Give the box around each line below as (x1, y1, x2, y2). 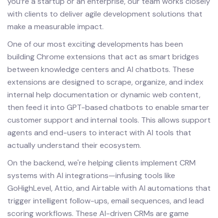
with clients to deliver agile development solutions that (7, 9, 202, 19)
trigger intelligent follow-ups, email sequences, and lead (7, 196, 204, 206)
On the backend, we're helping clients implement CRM (7, 158, 196, 168)
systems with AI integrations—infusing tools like (7, 170, 175, 181)
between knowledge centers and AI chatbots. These (7, 64, 194, 74)
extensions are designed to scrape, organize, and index (7, 77, 203, 87)
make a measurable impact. (7, 21, 104, 32)
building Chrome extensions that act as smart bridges (7, 52, 199, 62)
